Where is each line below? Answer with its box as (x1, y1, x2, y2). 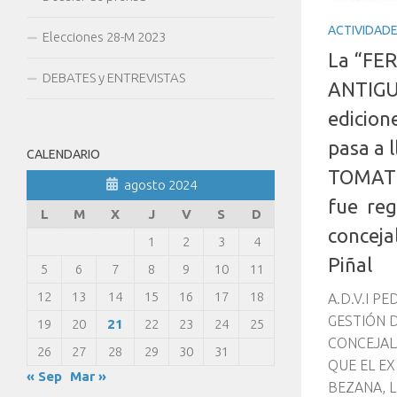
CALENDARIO (27, 147, 100, 161)
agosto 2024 (123, 177, 197, 192)
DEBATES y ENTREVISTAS (43, 70, 185, 85)
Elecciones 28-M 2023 (43, 29, 166, 44)
